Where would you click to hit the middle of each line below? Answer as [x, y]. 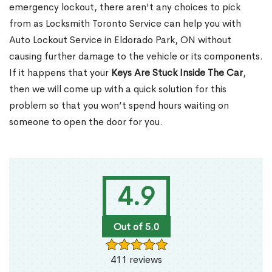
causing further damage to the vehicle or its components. [136, 56]
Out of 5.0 [136, 227]
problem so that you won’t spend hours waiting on [119, 106]
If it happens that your [60, 73]
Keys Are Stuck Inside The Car [177, 73]
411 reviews [136, 260]
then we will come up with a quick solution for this [118, 89]
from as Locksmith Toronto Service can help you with [125, 24]
